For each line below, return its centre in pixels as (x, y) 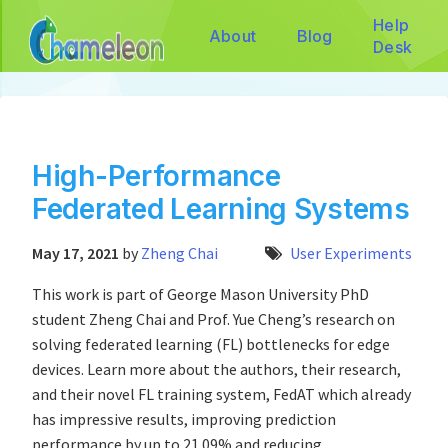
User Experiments (351, 253)
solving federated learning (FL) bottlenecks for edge (211, 344)
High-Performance (156, 176)
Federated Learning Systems (221, 209)
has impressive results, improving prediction (184, 419)
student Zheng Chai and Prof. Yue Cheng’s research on (213, 319)
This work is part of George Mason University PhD (200, 294)
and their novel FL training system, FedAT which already (221, 394)
